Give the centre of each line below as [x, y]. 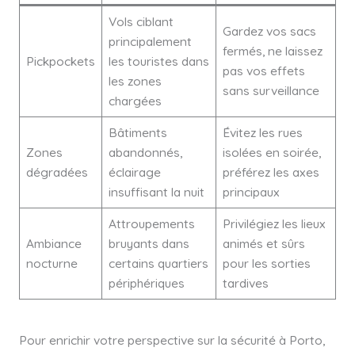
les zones [135, 81]
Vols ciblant [141, 22]
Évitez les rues [262, 133]
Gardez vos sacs [269, 31]
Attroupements [151, 224]
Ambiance [53, 244]
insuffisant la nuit [156, 192]
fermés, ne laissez [272, 51]
